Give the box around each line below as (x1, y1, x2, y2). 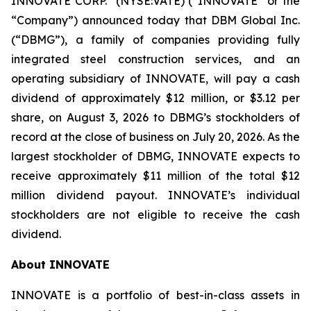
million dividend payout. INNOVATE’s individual (11, 188, 300, 202)
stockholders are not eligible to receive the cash (11, 208, 300, 221)
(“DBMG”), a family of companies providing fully (11, 33, 300, 47)
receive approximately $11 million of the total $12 (11, 169, 300, 183)
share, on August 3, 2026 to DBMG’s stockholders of (11, 110, 300, 124)
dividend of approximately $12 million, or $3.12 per (11, 91, 300, 105)
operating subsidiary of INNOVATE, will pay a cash (11, 72, 300, 85)
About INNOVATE (11, 258, 110, 271)
